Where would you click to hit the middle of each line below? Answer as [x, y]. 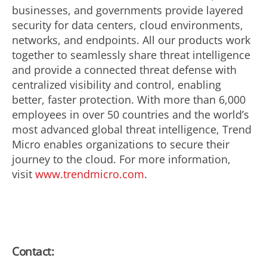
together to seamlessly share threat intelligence [131, 55]
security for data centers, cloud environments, [128, 25]
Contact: [33, 251]
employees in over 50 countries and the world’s [131, 114]
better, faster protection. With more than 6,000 [129, 100]
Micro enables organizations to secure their [121, 144]
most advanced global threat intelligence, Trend [132, 129]
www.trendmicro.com [90, 174]
